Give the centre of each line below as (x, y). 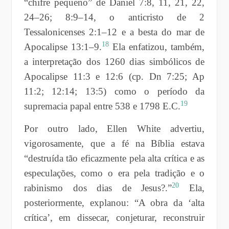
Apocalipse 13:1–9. (63, 47)
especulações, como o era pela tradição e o (114, 173)
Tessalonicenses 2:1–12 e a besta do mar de (114, 32)
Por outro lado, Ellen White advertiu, (114, 128)
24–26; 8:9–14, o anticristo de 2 (114, 17)
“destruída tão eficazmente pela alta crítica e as (114, 158)
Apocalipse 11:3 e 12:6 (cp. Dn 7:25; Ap (114, 76)
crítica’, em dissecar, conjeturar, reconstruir (114, 217)
